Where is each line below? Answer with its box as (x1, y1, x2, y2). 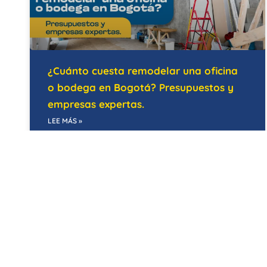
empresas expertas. (48, 97, 144, 110)
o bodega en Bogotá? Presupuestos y (48, 80, 234, 94)
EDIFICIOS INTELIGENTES (164, 196, 248, 206)
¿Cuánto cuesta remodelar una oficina (48, 64, 238, 77)
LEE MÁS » (48, 116, 82, 125)
